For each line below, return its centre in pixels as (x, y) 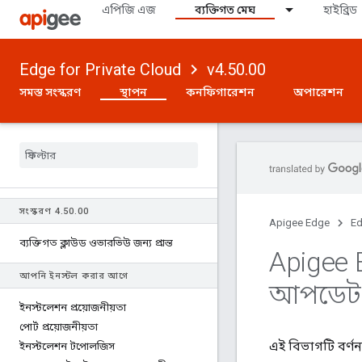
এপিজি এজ (129, 10)
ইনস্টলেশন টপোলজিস (67, 346)
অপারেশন (318, 92)
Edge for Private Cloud (100, 69)
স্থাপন (133, 92)
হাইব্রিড (340, 10)
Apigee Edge (299, 223)
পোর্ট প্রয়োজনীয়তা (59, 327)
